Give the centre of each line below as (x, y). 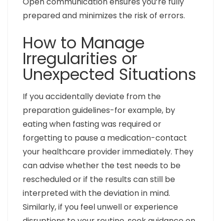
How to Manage (84, 43)
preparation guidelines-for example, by (99, 110)
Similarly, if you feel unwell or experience (100, 207)
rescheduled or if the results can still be (99, 180)
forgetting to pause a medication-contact (105, 138)
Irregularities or (80, 59)
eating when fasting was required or (92, 124)
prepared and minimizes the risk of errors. (104, 16)
